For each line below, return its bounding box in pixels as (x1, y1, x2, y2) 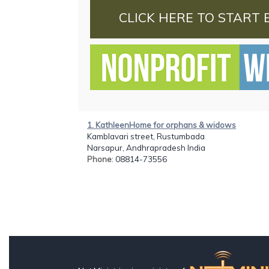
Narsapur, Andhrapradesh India (87, 142, 205, 153)
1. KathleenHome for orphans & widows (87, 119, 236, 130)
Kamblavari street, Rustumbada (87, 131, 205, 141)
